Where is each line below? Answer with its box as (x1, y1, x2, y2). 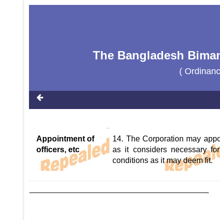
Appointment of (36, 135, 94, 143)
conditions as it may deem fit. (112, 156, 213, 165)
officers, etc (36, 145, 80, 154)
